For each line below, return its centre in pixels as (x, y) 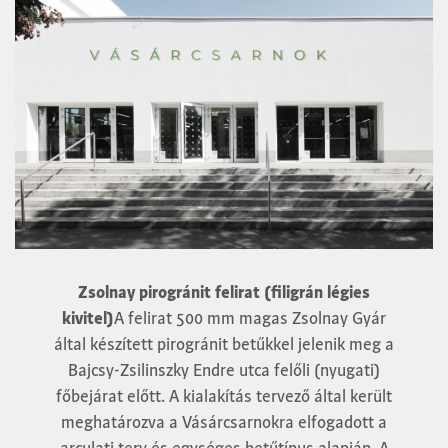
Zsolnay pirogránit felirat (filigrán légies (224, 291)
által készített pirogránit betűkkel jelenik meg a (224, 343)
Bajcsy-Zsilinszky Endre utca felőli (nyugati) (224, 369)
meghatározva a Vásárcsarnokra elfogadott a (224, 421)
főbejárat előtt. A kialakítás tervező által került (224, 395)
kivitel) (88, 317)
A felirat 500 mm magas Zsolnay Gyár (250, 317)
